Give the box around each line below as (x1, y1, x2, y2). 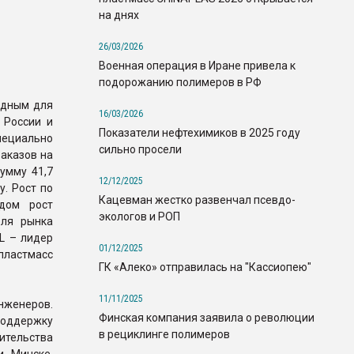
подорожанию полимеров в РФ (99, 75, 262, 88)
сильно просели (99, 142, 182, 156)
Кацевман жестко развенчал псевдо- (99, 193, 296, 206)
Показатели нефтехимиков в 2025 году (99, 126, 300, 139)
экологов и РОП (99, 209, 180, 223)
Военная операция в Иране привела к (99, 58, 296, 72)
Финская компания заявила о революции (99, 311, 314, 324)
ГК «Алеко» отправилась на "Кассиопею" (99, 260, 311, 273)
